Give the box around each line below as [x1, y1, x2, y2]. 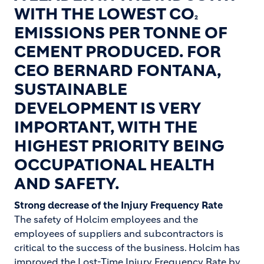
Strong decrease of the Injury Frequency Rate [14, 199, 223, 211]
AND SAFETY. [14, 174, 120, 194]
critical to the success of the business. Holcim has [14, 242, 240, 253]
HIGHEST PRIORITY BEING [14, 136, 225, 156]
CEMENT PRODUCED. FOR [14, 42, 221, 62]
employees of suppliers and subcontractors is [14, 227, 223, 239]
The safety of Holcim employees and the [14, 213, 198, 225]
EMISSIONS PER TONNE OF [14, 23, 227, 43]
